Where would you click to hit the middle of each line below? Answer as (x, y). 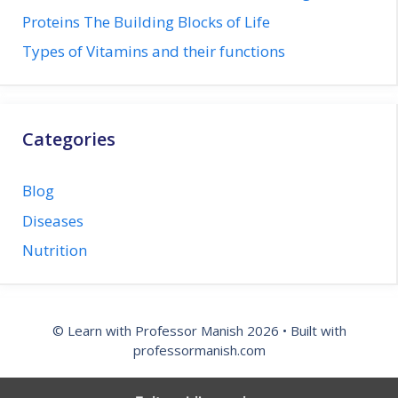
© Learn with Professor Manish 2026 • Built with (199, 330)
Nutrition (55, 250)
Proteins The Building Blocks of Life (146, 21)
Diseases (53, 220)
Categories (69, 139)
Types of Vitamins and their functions (154, 51)
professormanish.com (199, 350)
